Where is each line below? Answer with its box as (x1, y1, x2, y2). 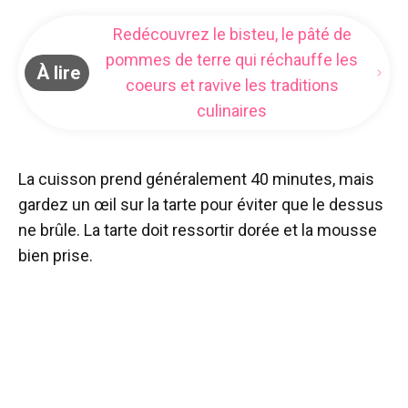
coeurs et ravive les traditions (125, 76, 339, 96)
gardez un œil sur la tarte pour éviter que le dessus (18, 195, 383, 215)
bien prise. (18, 246, 93, 266)
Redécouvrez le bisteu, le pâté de (112, 25, 352, 45)
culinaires (197, 101, 268, 121)
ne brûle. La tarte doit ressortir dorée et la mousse (18, 220, 377, 240)
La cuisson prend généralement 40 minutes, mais (18, 169, 374, 189)
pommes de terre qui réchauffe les (106, 50, 359, 70)
